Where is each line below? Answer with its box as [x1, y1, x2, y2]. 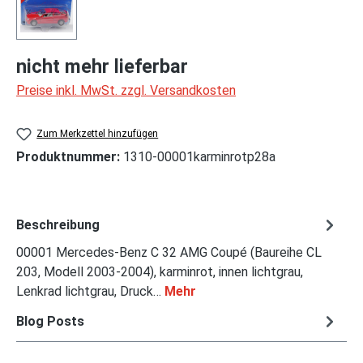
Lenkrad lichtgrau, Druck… [16, 284, 164, 300]
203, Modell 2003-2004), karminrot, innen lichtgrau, [16, 264, 303, 280]
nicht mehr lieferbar [16, 55, 188, 78]
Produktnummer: [16, 149, 123, 165]
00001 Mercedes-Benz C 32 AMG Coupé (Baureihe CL [16, 245, 322, 261]
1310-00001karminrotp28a [123, 149, 275, 165]
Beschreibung [16, 216, 100, 233]
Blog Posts [16, 313, 84, 329]
